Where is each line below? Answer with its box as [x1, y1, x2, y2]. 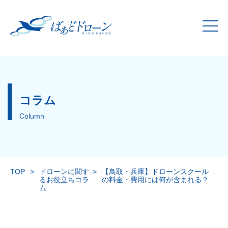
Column [19, 112, 44, 120]
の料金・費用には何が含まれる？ [101, 176, 209, 184]
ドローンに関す [39, 167, 89, 176]
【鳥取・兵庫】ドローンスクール [101, 167, 209, 176]
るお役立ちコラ [39, 176, 89, 184]
